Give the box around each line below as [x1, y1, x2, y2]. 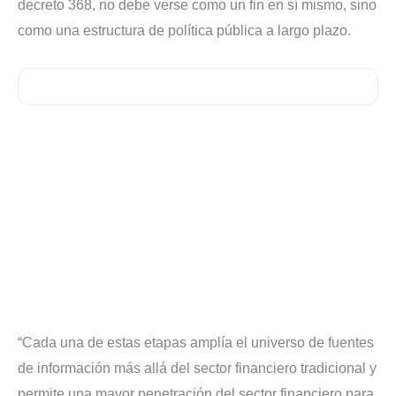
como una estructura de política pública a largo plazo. [18, 23, 351, 39]
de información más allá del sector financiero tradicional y [18, 361, 377, 377]
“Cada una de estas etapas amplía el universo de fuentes [18, 335, 374, 351]
